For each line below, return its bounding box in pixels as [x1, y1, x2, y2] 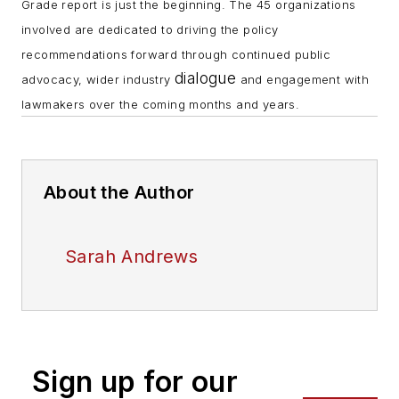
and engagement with [236, 71, 370, 86]
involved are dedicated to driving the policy [21, 21, 279, 37]
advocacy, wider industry [21, 71, 175, 86]
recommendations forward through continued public [21, 46, 331, 61]
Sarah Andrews [65, 245, 199, 267]
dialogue [175, 68, 237, 87]
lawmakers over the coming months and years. [21, 96, 304, 111]
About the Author [44, 181, 195, 203]
